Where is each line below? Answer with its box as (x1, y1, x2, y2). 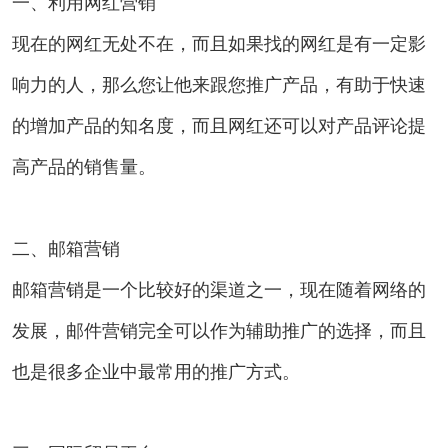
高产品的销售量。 (12, 156, 156, 177)
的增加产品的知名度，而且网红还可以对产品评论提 (12, 115, 426, 136)
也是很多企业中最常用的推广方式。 (12, 361, 300, 382)
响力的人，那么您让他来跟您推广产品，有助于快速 (12, 74, 426, 95)
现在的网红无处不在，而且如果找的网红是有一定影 (12, 33, 426, 54)
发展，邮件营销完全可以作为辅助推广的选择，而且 (12, 320, 426, 341)
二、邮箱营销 (12, 238, 120, 259)
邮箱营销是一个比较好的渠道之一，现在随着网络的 (12, 279, 426, 300)
